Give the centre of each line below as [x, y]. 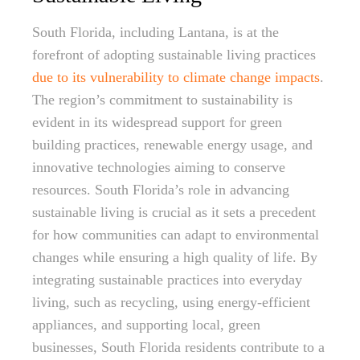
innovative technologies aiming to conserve [159, 167]
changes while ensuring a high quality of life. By [175, 257]
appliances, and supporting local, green [146, 325]
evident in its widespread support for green [157, 122]
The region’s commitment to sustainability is [162, 100]
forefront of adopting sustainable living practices [174, 55]
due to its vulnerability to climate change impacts [176, 77]
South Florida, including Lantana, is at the [155, 32]
